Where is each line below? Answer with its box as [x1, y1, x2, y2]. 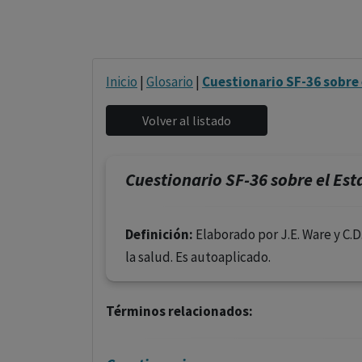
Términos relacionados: [106, 302, 253, 320]
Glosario [146, 73, 193, 90]
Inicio [106, 73, 137, 90]
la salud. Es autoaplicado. [125, 248, 271, 266]
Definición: [125, 225, 193, 243]
